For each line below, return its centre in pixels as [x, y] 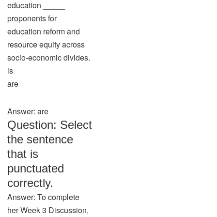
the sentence [40, 139]
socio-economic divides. [49, 57]
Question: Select [50, 125]
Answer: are [28, 111]
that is [23, 154]
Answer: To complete [43, 197]
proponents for [32, 18]
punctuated [36, 168]
